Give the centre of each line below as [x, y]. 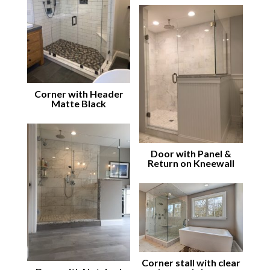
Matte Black [79, 103]
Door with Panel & [191, 154]
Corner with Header [79, 93]
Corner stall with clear [191, 263]
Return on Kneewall [191, 163]
